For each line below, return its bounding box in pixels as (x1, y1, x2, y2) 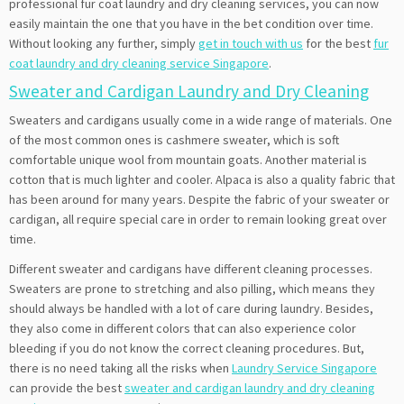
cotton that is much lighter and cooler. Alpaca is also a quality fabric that (9, 170, 395, 188)
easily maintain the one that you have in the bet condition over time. (9, 14, 373, 32)
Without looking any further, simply (9, 34, 198, 51)
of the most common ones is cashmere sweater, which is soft (9, 131, 339, 148)
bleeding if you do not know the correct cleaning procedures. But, (9, 339, 364, 356)
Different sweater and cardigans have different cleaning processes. (9, 260, 372, 277)
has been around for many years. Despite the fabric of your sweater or (9, 190, 390, 207)
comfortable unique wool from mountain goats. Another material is (9, 151, 367, 168)
